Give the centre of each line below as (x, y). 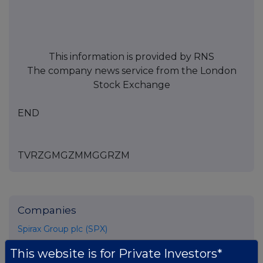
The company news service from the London (131, 71)
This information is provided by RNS (131, 57)
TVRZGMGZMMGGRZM (74, 156)
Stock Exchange (131, 85)
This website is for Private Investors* (116, 254)
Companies (47, 210)
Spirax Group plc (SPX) (63, 229)
